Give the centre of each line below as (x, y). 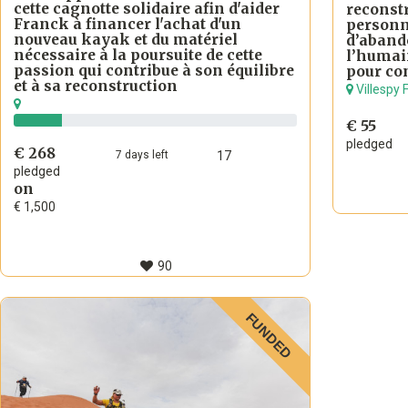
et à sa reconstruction (96, 87)
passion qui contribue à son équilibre (154, 71)
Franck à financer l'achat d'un (127, 25)
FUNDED (269, 336)
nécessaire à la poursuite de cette (138, 56)
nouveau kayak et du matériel (126, 40)
